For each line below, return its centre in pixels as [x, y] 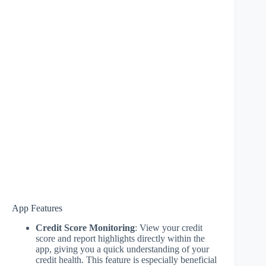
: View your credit [169, 227]
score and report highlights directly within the [120, 238]
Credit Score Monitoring [85, 227]
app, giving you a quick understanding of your [122, 249]
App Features [37, 208]
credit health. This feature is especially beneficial [126, 259]
